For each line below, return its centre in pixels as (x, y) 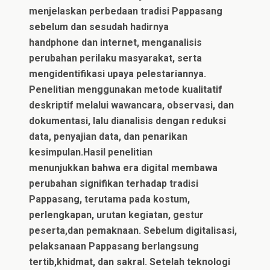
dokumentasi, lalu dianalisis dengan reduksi (128, 121)
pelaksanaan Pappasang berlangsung (114, 246)
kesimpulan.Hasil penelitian (91, 152)
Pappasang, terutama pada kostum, (110, 199)
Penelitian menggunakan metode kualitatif (126, 89)
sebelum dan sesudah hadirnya (99, 27)
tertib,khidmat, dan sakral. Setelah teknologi (130, 262)
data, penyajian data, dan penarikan (108, 136)
